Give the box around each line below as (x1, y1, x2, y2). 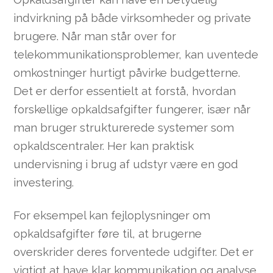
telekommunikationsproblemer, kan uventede (13, 47, 259, 61)
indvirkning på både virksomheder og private (13, 10, 252, 24)
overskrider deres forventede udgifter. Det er (13, 245, 254, 258)
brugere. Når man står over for (13, 29, 177, 43)
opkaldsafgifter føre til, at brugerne (13, 227, 202, 240)
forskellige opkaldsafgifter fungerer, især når (13, 102, 251, 116)
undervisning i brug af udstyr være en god (13, 157, 239, 171)
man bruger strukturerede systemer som (13, 120, 235, 134)
